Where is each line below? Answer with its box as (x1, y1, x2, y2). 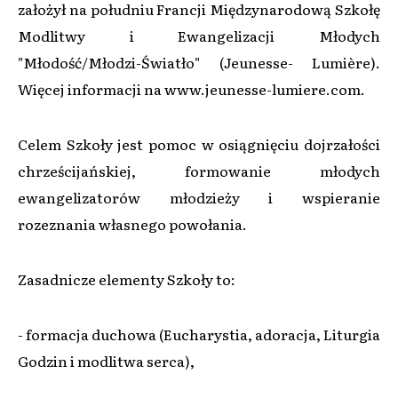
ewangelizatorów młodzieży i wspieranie (18, 186, 380, 208)
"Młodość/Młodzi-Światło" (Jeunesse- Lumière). (18, 51, 380, 73)
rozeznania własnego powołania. (18, 212, 247, 235)
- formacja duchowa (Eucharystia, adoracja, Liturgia (18, 322, 380, 345)
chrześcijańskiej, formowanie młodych (18, 159, 380, 181)
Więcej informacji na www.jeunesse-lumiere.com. (18, 77, 365, 99)
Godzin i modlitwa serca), (18, 349, 195, 371)
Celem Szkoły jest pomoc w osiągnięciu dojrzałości (18, 132, 380, 155)
